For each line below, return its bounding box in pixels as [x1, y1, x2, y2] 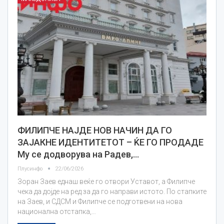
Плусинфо [17, 165, 44, 172]
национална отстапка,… [17, 207, 96, 216]
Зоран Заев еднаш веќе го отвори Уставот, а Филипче [17, 177, 195, 186]
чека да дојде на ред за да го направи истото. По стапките [17, 187, 206, 196]
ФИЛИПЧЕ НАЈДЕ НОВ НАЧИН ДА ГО [17, 125, 172, 136]
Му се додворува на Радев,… [17, 149, 139, 160]
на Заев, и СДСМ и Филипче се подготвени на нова [17, 197, 182, 206]
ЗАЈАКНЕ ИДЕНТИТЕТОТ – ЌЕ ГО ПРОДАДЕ [17, 137, 203, 148]
